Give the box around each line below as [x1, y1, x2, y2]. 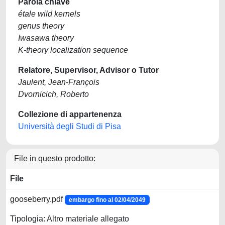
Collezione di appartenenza [18, 110, 122, 119]
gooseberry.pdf [10, 195, 65, 203]
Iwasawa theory [18, 34, 74, 42]
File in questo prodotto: [14, 154, 95, 163]
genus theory [18, 22, 64, 30]
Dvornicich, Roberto [18, 90, 89, 98]
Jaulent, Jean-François [18, 78, 99, 86]
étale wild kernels [18, 10, 80, 18]
